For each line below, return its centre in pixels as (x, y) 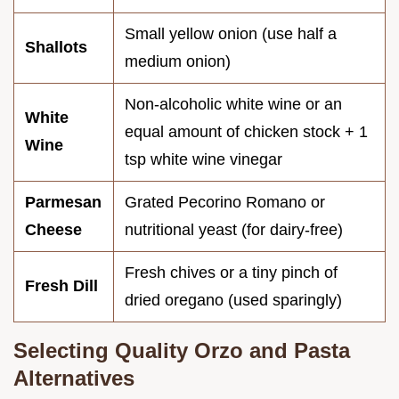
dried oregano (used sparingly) (233, 301)
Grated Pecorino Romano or (225, 203)
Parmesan (63, 203)
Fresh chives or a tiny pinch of (231, 273)
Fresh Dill (61, 286)
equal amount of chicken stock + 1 (246, 132)
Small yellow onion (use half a (231, 34)
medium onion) (178, 62)
